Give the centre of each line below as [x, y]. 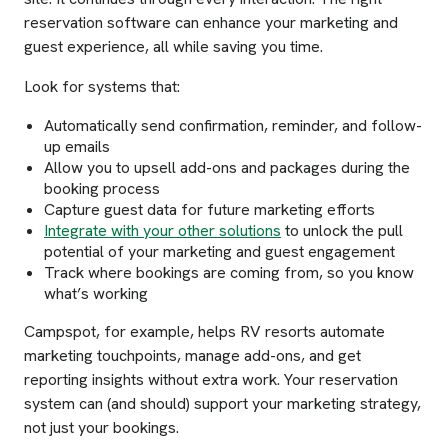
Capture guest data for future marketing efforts [209, 210]
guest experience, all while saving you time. [173, 47]
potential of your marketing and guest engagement [221, 252]
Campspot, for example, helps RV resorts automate [204, 332]
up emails [77, 147]
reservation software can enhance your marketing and [211, 23]
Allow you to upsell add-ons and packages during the [227, 168]
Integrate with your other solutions [162, 231]
